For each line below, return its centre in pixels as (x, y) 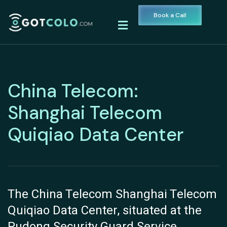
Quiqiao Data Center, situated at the (105, 211)
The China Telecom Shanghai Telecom (112, 195)
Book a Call (170, 15)
